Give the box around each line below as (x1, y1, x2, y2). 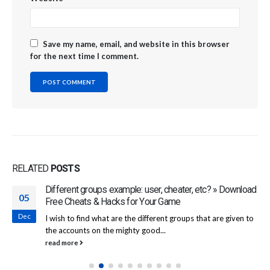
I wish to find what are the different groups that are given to (45, 213, 254, 223)
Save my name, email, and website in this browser (43, 39, 230, 49)
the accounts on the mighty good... (45, 225, 166, 235)
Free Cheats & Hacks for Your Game (45, 196, 181, 207)
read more (45, 237, 80, 246)
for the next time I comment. (30, 51, 139, 61)
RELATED (12, 163, 51, 174)
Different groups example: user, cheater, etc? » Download (45, 184, 257, 195)
